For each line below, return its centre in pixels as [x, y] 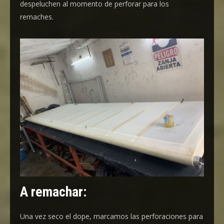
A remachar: [53, 192]
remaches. [37, 17]
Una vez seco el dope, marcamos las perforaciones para [111, 216]
